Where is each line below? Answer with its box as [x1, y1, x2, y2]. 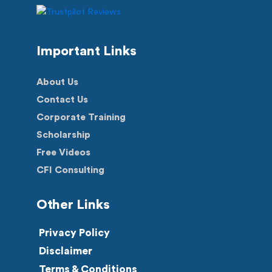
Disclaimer [38, 245, 92, 256]
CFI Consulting [36, 165, 104, 175]
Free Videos [36, 147, 90, 157]
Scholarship [36, 129, 90, 140]
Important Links [36, 44, 137, 58]
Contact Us [36, 94, 88, 104]
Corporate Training [36, 112, 126, 122]
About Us [36, 76, 78, 87]
